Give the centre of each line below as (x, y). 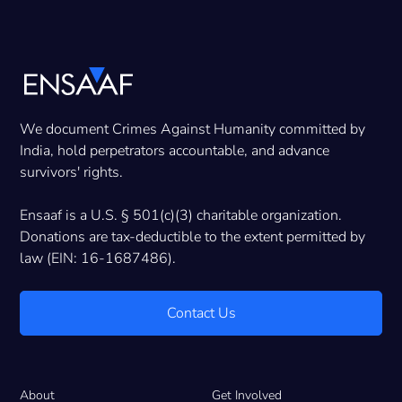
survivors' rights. (72, 173)
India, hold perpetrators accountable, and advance (175, 151)
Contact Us (201, 314)
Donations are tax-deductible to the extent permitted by (193, 237)
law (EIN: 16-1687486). (98, 259)
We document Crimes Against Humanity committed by (193, 130)
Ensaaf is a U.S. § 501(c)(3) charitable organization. (181, 216)
